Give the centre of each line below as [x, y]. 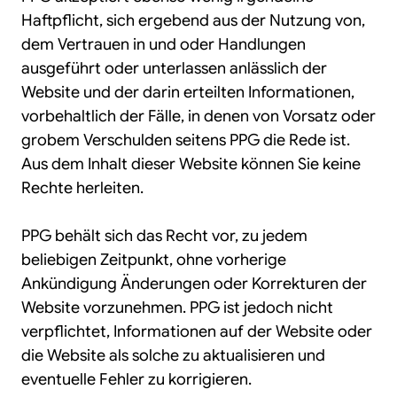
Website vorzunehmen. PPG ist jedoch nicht [177, 307]
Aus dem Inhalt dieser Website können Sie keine [191, 164]
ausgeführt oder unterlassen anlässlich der [174, 68]
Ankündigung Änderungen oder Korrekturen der [194, 284]
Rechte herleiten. [82, 188]
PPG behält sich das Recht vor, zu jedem [164, 236]
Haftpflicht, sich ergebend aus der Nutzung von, [193, 20]
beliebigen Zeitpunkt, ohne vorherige [154, 260]
